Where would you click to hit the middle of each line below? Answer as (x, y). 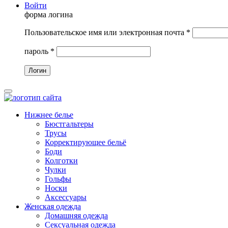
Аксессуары (66, 197)
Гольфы (58, 179)
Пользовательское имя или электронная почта (105, 32)
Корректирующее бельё (85, 142)
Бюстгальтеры (69, 124)
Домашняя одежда (76, 216)
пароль (37, 51)
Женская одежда (53, 206)
